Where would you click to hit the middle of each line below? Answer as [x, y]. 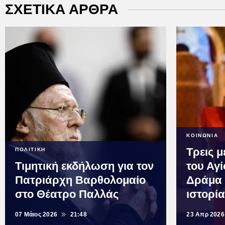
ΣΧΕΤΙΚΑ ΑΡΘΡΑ [62, 10]
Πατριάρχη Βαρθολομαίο [80, 180]
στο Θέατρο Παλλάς [67, 194]
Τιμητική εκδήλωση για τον [84, 166]
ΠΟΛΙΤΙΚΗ [30, 150]
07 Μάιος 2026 [36, 215]
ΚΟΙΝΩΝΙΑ [202, 136]
